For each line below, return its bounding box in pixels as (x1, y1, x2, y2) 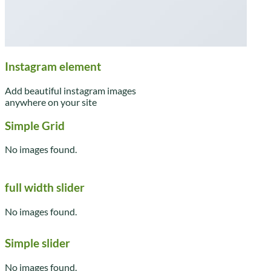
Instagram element (5, 60, 101, 74)
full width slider (5, 181, 85, 195)
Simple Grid (5, 119, 65, 132)
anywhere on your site (5, 96, 97, 108)
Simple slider (5, 237, 70, 250)
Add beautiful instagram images (5, 84, 136, 96)
